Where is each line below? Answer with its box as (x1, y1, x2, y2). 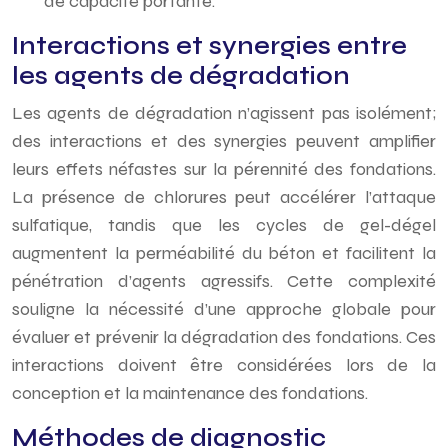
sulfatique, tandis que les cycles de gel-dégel (12, 214, 436, 236)
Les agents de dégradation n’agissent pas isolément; (12, 102, 436, 124)
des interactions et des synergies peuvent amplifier (12, 130, 436, 152)
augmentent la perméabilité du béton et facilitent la (12, 242, 436, 264)
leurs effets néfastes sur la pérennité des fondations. (12, 158, 436, 180)
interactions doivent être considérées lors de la (12, 354, 436, 376)
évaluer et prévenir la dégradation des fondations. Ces (12, 326, 436, 348)
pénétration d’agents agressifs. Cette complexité (12, 270, 436, 292)
